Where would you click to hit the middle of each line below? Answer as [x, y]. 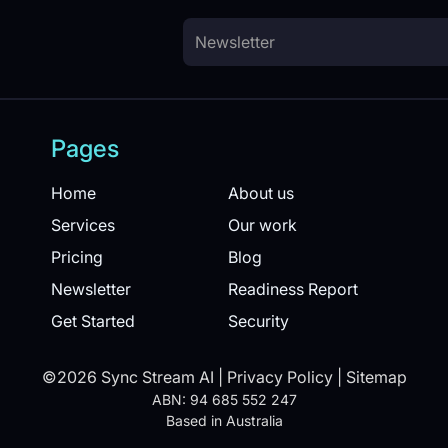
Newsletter [91, 289]
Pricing [77, 257]
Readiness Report [292, 289]
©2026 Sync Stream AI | [134, 377]
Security [258, 321]
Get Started [93, 321]
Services [83, 225]
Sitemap [376, 377]
